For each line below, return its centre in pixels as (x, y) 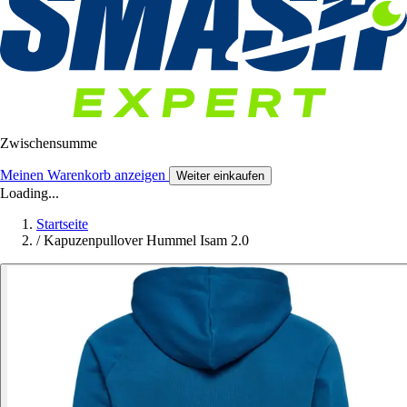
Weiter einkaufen (220, 176)
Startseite (62, 224)
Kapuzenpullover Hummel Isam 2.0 (146, 241)
